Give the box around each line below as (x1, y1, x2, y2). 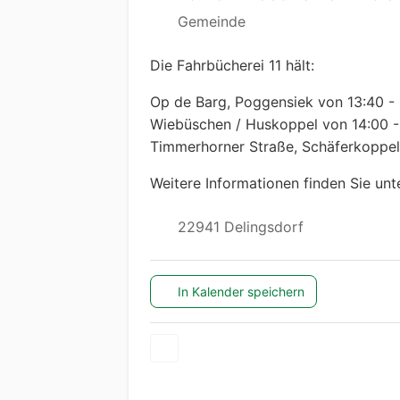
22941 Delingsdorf (172, 218, 304, 237)
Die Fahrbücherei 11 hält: (150, 56, 314, 75)
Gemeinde (172, 12, 246, 31)
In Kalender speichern (178, 283, 305, 299)
